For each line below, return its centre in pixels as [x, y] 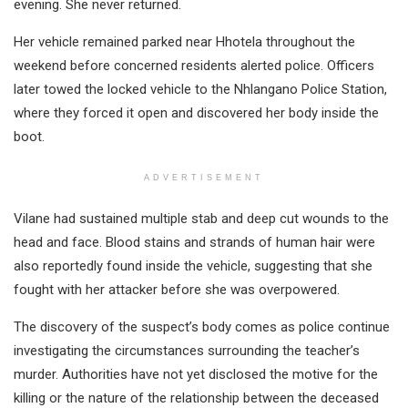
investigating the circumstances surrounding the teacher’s [187, 350]
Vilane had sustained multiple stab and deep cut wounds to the [201, 218]
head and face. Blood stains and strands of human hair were [194, 242]
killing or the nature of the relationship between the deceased [196, 398]
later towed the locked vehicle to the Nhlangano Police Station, [200, 89]
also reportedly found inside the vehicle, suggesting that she [193, 265]
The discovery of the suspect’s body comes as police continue [202, 326]
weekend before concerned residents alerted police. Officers [194, 65]
